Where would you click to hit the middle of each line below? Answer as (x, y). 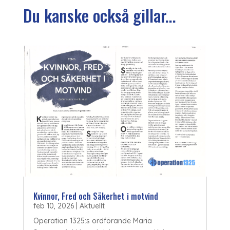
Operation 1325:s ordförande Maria (92, 221)
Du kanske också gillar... (99, 15)
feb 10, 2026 (53, 206)
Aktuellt (92, 206)
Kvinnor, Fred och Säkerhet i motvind (95, 196)
